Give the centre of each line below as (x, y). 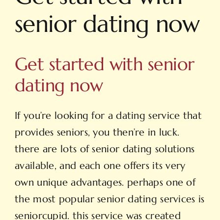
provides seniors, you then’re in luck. (97, 133)
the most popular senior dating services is (110, 199)
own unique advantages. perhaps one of (105, 183)
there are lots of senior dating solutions (105, 149)
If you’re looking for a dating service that (108, 116)
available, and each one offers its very (100, 166)
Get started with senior (105, 64)
